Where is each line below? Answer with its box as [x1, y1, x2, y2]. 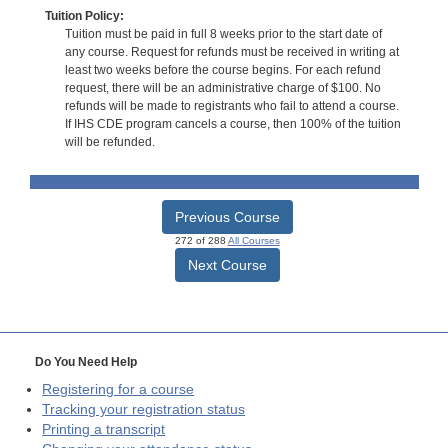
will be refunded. [64, 135, 155, 150]
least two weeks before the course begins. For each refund [64, 63, 381, 78]
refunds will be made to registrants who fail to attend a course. [64, 99, 399, 114]
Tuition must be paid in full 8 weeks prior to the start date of [64, 27, 382, 42]
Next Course [187, 256, 267, 273]
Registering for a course [42, 381, 195, 397]
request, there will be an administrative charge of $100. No [64, 81, 381, 96]
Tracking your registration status [42, 401, 246, 417]
